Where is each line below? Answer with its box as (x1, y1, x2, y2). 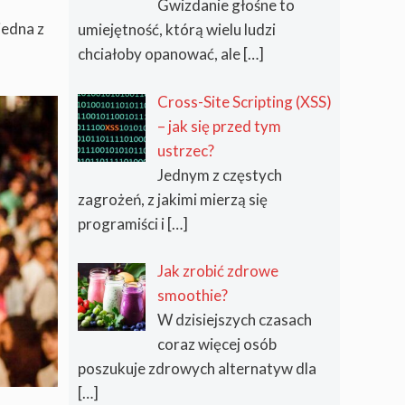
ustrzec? (156, 140, 214, 160)
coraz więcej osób (156, 334, 277, 354)
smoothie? (156, 286, 228, 306)
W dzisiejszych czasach (156, 310, 312, 330)
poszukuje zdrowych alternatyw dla (78, 359, 316, 379)
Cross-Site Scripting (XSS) (156, 91, 332, 111)
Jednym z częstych (156, 165, 282, 184)
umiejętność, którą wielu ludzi (78, 20, 276, 40)
